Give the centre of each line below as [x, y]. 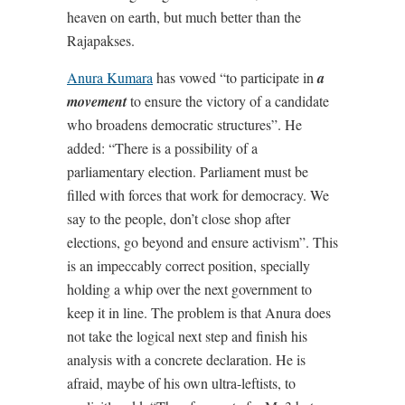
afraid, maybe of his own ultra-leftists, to [181, 383]
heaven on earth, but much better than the [184, 17]
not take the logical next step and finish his [187, 336]
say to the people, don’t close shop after [179, 219]
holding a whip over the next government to [189, 289]
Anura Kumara [110, 78]
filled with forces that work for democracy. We [198, 195]
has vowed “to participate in [235, 78]
